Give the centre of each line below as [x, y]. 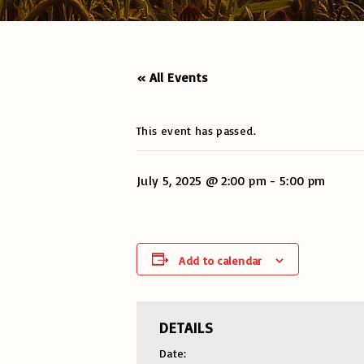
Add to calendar [221, 260]
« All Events [173, 77]
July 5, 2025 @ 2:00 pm [201, 180]
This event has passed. [196, 130]
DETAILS [186, 328]
